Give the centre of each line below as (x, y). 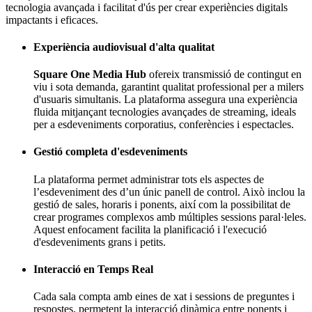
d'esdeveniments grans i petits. (100, 242)
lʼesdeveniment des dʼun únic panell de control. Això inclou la (169, 192)
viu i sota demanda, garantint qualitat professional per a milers (169, 87)
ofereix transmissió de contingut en (224, 75)
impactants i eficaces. (52, 19)
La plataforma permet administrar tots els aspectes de (149, 179)
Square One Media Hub (90, 75)
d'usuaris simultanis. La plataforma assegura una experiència (165, 100)
